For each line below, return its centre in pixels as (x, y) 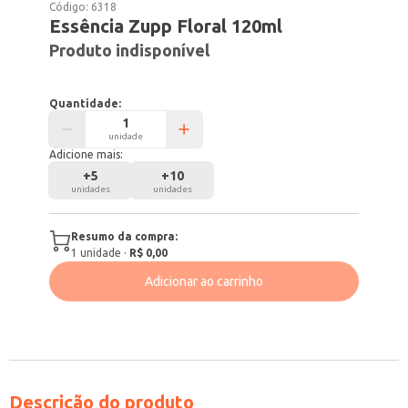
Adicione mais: (87, 154)
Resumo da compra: (125, 236)
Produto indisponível (130, 50)
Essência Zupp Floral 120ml (166, 26)
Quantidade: (86, 103)
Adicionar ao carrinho (204, 281)
